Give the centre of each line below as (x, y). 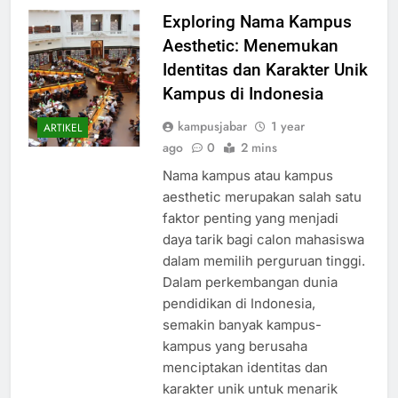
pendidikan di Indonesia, (239, 320)
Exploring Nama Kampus (257, 38)
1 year (287, 143)
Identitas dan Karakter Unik (265, 86)
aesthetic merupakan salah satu (262, 213)
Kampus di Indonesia (243, 110)
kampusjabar (212, 143)
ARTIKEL (63, 143)
